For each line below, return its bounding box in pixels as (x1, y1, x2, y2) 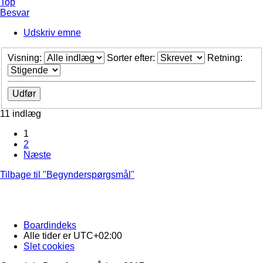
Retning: (207, 52, 245, 63)
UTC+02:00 (73, 230, 122, 241)
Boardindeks (23, 220, 76, 230)
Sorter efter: (107, 52, 157, 63)
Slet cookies (23, 241, 75, 251)
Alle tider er (23, 230, 73, 241)
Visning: (8, 52, 44, 63)
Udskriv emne (23, 28, 81, 38)
